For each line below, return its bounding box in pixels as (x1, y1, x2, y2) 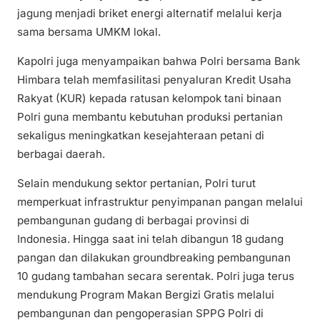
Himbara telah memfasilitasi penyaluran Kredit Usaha (17, 72, 291, 86)
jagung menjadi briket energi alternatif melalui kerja (17, 6, 282, 20)
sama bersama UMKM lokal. (17, 24, 161, 39)
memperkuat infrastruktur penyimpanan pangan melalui (17, 195, 303, 209)
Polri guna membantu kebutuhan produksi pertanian (17, 109, 283, 124)
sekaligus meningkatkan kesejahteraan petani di (17, 128, 264, 142)
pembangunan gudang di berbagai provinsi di (17, 214, 249, 228)
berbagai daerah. (17, 146, 105, 161)
